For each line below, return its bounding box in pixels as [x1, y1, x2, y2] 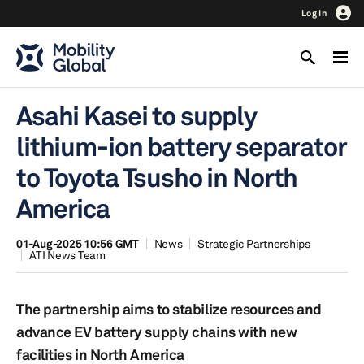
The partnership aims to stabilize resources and [16, 300, 322, 318]
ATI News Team [29, 248, 106, 262]
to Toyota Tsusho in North [16, 162, 298, 193]
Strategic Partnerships [197, 236, 310, 250]
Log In [301, 7, 327, 19]
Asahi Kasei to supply [16, 100, 257, 132]
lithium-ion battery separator [16, 131, 347, 162]
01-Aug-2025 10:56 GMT [16, 236, 139, 250]
